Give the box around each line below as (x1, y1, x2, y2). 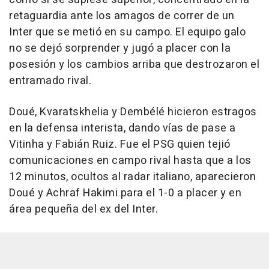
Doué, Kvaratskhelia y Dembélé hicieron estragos (9, 104, 257, 121)
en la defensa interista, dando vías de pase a (9, 120, 236, 137)
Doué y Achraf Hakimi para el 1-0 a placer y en (9, 185, 241, 202)
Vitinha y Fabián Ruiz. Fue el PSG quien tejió (9, 136, 231, 153)
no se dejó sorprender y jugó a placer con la (9, 40, 231, 57)
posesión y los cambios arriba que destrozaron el (9, 56, 259, 73)
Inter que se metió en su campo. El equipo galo (9, 24, 246, 41)
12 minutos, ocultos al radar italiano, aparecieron (9, 169, 256, 186)
